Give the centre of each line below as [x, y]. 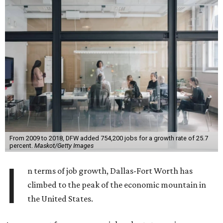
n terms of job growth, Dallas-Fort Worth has [110, 171]
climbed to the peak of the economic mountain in [117, 185]
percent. [22, 146]
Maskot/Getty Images [64, 146]
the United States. [60, 199]
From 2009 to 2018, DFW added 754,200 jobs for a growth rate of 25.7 [109, 138]
